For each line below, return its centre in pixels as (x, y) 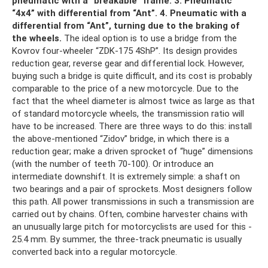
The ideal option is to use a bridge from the (149, 38)
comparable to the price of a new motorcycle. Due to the (125, 88)
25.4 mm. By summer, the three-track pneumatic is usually (127, 239)
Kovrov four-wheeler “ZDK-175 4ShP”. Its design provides (125, 51)
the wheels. (37, 38)
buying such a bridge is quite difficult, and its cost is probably (132, 76)
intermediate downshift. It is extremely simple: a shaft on (126, 176)
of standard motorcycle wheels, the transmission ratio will (128, 113)
